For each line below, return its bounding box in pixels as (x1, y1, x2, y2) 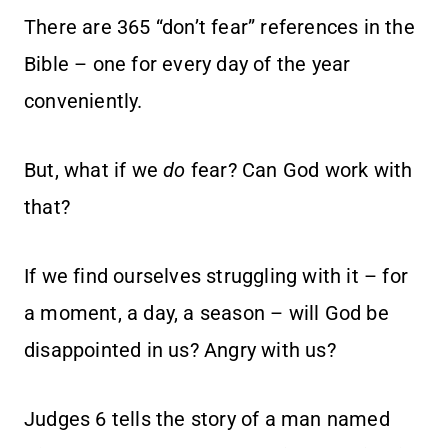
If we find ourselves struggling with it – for (24, 264, 409, 289)
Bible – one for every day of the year (24, 52, 351, 77)
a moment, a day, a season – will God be (24, 301, 389, 326)
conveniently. (24, 89, 143, 114)
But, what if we (24, 158, 164, 183)
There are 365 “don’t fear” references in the (24, 15, 415, 40)
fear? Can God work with (185, 158, 413, 183)
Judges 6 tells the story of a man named (24, 407, 390, 432)
